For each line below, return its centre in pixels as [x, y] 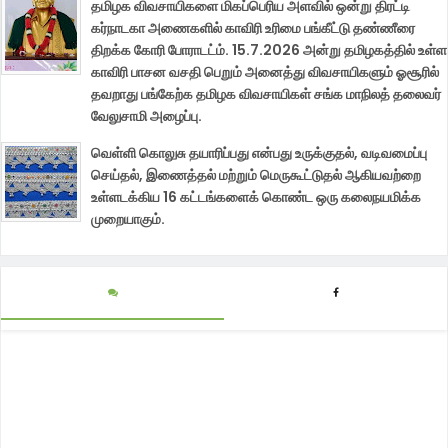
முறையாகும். [128, 219]
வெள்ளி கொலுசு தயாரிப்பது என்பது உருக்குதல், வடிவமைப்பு [259, 153]
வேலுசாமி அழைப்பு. [146, 116]
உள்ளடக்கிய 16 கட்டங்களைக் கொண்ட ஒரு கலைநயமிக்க [256, 197]
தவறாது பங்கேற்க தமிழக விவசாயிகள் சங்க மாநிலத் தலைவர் [266, 94]
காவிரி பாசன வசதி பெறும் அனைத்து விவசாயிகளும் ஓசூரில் [265, 72]
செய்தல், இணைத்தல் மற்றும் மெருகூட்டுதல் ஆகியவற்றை [256, 175]
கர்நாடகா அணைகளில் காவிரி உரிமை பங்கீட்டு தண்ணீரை [253, 28]
